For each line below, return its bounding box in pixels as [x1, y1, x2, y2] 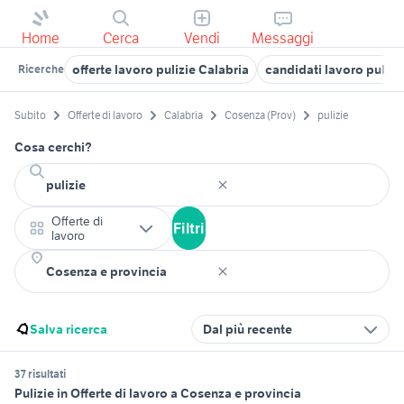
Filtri [173, 219, 205, 238]
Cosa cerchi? [14, 139, 92, 156]
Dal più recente [203, 321, 292, 338]
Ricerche [18, 62, 64, 76]
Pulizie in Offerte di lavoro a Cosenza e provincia [14, 385, 301, 402]
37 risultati [14, 367, 66, 381]
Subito [14, 108, 46, 123]
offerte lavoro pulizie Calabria [72, 61, 249, 78]
